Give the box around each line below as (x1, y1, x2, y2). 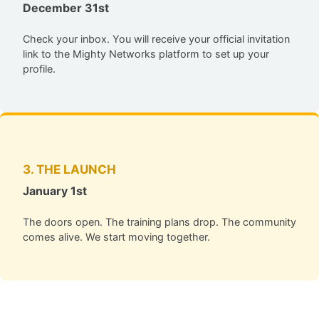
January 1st (23, 184, 87, 199)
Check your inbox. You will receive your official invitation (23, 33, 290, 46)
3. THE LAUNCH (23, 162, 116, 177)
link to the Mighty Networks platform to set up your (23, 48, 269, 61)
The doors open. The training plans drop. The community (23, 216, 296, 229)
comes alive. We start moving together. (23, 231, 210, 244)
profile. (23, 63, 56, 75)
